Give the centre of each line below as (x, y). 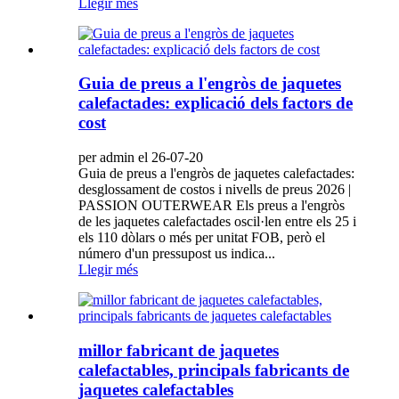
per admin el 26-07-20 (141, 157)
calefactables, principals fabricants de (214, 370)
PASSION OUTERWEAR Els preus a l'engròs (212, 205)
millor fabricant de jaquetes (179, 350)
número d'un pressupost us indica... (177, 253)
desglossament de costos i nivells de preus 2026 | (215, 189)
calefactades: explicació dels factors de (216, 103)
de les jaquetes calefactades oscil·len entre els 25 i (217, 221)
